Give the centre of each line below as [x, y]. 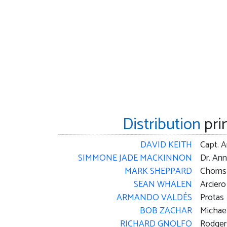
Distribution [161, 125]
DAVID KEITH [166, 145]
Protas [212, 198]
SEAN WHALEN [163, 185]
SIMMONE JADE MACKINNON [135, 159]
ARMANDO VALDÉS [154, 198]
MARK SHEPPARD [158, 172]
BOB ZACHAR [166, 211]
